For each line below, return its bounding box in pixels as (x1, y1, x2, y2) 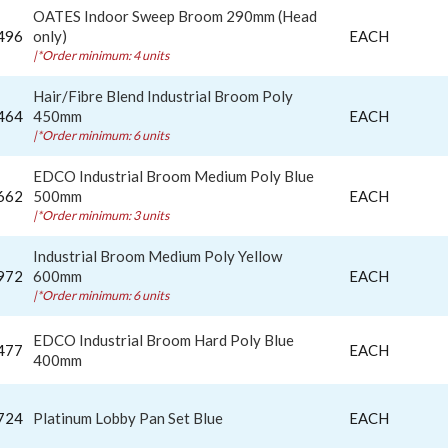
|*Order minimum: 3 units (33, 207, 169, 223)
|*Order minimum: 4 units (33, 47, 169, 63)
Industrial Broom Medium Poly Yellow (33, 246, 282, 265)
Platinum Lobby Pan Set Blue (33, 408, 223, 427)
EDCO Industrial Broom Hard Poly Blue (33, 330, 294, 349)
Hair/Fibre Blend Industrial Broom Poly (33, 86, 293, 105)
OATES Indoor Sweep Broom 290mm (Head (33, 6, 317, 25)
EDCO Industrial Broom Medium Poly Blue (33, 166, 314, 185)
